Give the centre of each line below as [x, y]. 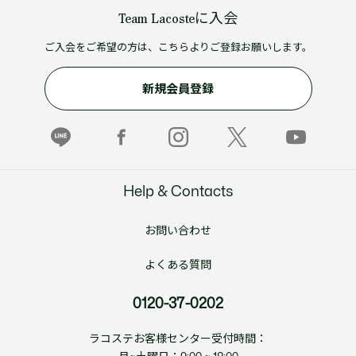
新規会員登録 [178, 89]
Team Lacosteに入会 [178, 18]
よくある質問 [178, 265]
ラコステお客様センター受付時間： [178, 339]
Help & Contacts [178, 192]
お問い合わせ [178, 230]
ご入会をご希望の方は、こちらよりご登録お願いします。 [178, 47]
